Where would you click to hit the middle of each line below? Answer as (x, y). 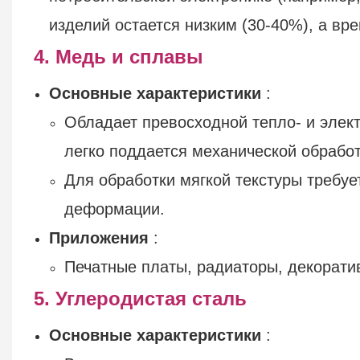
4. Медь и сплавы (118, 56)
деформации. (115, 209)
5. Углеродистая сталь (140, 298)
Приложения (99, 237)
